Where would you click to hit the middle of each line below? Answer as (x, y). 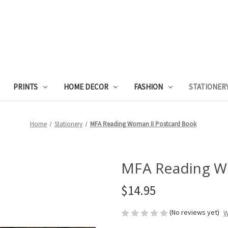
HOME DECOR (86, 87)
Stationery (68, 124)
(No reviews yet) (194, 212)
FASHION (149, 87)
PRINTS (25, 87)
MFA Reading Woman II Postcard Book (143, 124)
